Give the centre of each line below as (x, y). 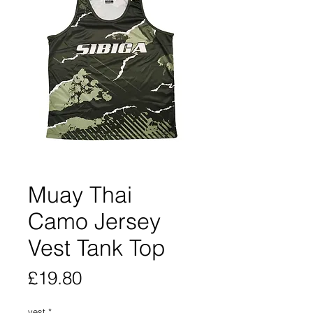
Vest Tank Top (97, 247)
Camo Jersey (94, 221)
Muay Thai (80, 194)
